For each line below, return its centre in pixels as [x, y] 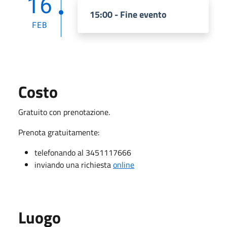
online [124, 164]
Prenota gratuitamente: [60, 132]
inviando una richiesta [74, 164]
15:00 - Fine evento [128, 14]
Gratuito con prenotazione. [64, 112]
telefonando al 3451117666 [84, 152]
